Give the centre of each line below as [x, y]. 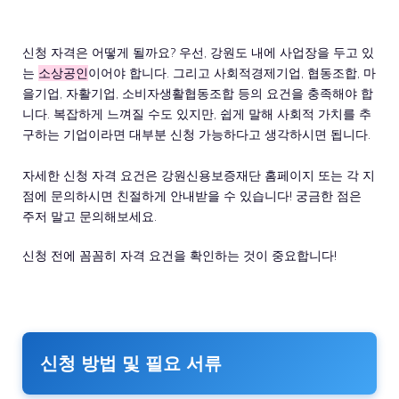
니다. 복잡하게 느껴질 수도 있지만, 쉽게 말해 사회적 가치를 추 [197, 114]
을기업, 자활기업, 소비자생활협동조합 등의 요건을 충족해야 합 [198, 94]
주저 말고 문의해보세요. [90, 216]
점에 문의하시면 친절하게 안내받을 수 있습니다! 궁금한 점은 [192, 196]
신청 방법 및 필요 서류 [131, 363]
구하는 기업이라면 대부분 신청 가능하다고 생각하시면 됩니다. [196, 134]
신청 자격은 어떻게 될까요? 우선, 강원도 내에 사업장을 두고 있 [198, 53]
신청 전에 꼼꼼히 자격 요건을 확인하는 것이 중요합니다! [179, 256]
